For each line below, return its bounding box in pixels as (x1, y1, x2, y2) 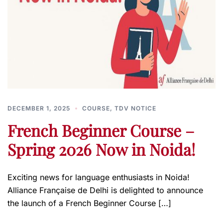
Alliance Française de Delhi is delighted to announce (7, 185, 203, 195)
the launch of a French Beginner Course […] (7, 198, 171, 208)
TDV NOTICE (114, 104, 156, 112)
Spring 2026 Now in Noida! (7, 138, 195, 160)
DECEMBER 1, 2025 (7, 104, 70, 112)
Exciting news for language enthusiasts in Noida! (7, 172, 192, 182)
